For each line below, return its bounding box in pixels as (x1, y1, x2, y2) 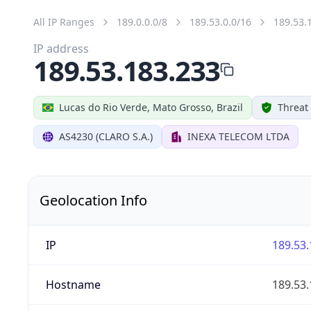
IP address (33, 40, 89, 56)
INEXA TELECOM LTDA (187, 129, 289, 143)
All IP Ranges (33, 15, 94, 28)
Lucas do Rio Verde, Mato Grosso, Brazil (59, 100, 243, 114)
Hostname (45, 276, 101, 292)
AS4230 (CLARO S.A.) (59, 129, 153, 143)
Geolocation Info (40, 190, 147, 210)
